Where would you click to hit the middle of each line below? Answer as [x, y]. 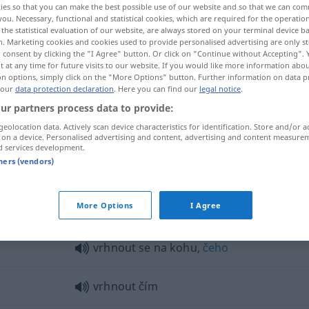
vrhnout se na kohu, [148, 248]
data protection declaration [64, 88]
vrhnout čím [126, 286]
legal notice [220, 88]
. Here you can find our [157, 88]
